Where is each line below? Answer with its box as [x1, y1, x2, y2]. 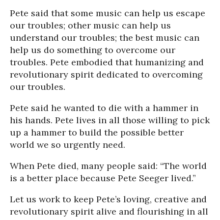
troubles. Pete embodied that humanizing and [10, 56, 204, 68]
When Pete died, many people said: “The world [10, 160, 207, 171]
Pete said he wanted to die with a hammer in [10, 102, 198, 113]
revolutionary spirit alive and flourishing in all [10, 206, 208, 217]
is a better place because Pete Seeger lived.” [10, 172, 196, 184]
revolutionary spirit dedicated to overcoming [10, 69, 203, 80]
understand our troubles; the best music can [10, 32, 199, 43]
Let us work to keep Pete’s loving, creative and [10, 193, 207, 205]
